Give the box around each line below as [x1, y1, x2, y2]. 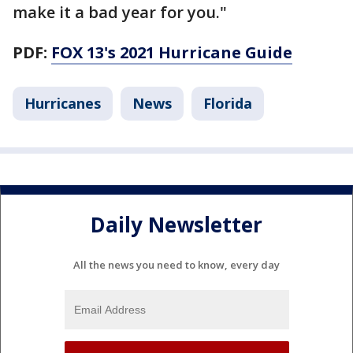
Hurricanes [24, 94, 101, 113]
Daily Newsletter [91, 210, 262, 239]
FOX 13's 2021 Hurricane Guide [51, 42, 292, 64]
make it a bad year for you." [13, 2, 227, 24]
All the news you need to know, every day [73, 257, 280, 272]
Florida [203, 94, 252, 113]
